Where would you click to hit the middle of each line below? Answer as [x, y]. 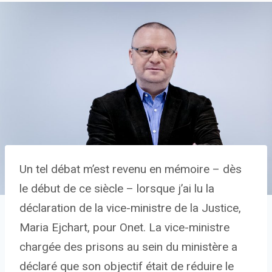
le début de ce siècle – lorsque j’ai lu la [117, 189]
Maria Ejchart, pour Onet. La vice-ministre [124, 228]
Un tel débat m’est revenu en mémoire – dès [131, 169]
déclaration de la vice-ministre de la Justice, [130, 208]
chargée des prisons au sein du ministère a [128, 247]
